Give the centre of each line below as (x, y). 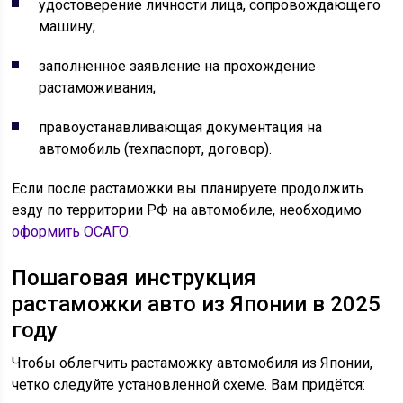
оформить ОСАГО (71, 232)
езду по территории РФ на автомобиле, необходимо (187, 210)
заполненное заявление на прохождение (178, 66)
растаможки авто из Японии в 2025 (197, 304)
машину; (67, 27)
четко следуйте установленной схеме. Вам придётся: (189, 385)
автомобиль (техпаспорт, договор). (156, 149)
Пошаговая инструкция (134, 278)
